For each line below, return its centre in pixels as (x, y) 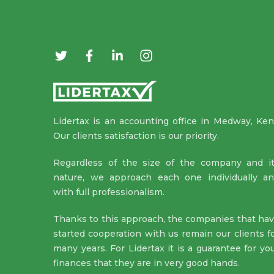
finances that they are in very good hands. (146, 263)
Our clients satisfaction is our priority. (136, 136)
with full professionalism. (109, 192)
